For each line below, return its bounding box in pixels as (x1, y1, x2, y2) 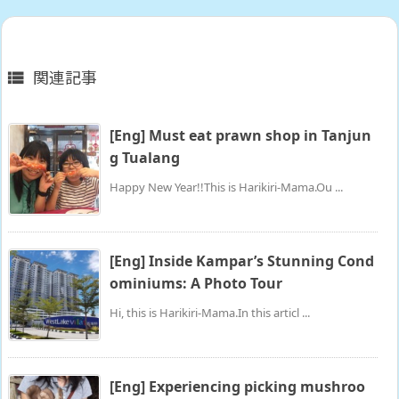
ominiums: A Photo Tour (110, 273, 282, 294)
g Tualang (110, 148, 180, 168)
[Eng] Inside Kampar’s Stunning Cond (110, 251, 374, 272)
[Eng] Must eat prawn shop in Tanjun (110, 126, 371, 146)
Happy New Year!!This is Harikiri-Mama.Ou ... (110, 179, 343, 196)
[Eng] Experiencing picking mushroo (110, 377, 365, 397)
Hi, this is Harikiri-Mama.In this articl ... (110, 305, 310, 322)
